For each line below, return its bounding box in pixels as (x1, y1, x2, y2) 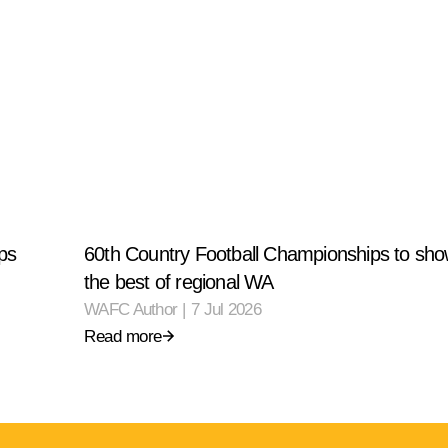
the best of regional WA (84, 270, 274, 293)
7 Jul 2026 (191, 299, 262, 319)
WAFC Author (84, 299, 178, 319)
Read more (84, 326, 162, 346)
